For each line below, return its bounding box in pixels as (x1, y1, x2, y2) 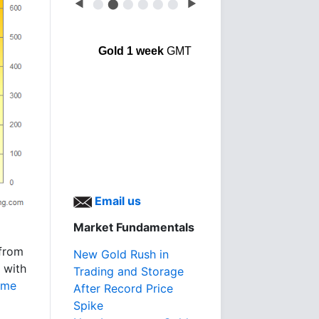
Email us (92, 194, 141, 208)
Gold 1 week (98, 45, 164, 57)
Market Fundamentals (73, 220, 194, 234)
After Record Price (73, 281, 173, 296)
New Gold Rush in (73, 247, 169, 261)
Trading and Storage (73, 264, 184, 278)
